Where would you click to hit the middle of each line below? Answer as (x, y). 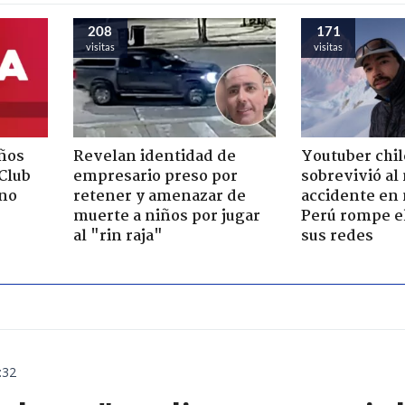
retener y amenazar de (159, 196)
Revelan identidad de (154, 156)
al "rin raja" (118, 236)
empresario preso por (155, 176)
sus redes (337, 236)
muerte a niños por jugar (166, 216)
